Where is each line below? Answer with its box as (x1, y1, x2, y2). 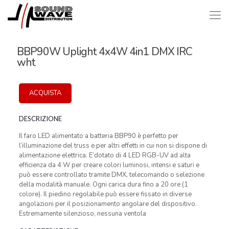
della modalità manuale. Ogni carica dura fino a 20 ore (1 (18, 180, 188, 189)
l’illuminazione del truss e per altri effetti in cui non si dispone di (18, 141, 207, 150)
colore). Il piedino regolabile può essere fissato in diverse (18, 190, 192, 199)
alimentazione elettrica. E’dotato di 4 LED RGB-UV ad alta (18, 151, 191, 160)
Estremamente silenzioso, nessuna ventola (18, 209, 146, 218)
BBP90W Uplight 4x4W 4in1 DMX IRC (17, 44, 192, 59)
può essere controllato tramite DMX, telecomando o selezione (18, 170, 204, 179)
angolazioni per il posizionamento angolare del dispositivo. (18, 199, 197, 209)
